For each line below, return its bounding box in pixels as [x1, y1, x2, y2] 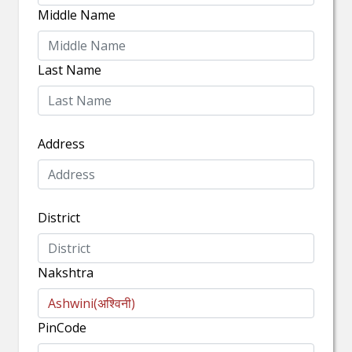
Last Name [38, 61, 101, 79]
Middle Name [38, 6, 115, 24]
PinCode [38, 319, 86, 336]
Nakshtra [38, 264, 93, 281]
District [38, 209, 80, 226]
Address [38, 135, 85, 152]
